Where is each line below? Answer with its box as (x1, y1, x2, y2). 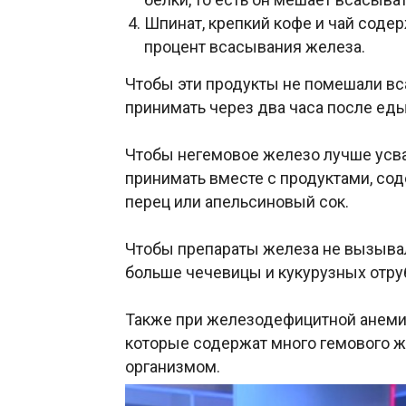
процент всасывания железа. (144, 36, 365, 56)
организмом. (125, 356, 220, 376)
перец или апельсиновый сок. (125, 191, 349, 211)
